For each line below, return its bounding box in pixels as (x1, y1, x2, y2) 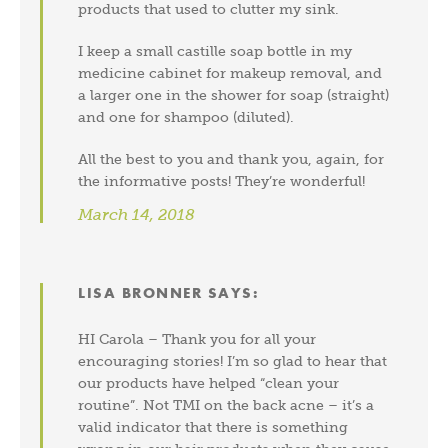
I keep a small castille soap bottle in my (78, 42, 353, 59)
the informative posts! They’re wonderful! (78, 172, 366, 189)
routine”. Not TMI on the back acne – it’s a (78, 396, 375, 413)
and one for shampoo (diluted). (78, 108, 295, 125)
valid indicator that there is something (78, 418, 349, 435)
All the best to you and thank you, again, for (78, 150, 385, 167)
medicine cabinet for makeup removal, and (78, 64, 383, 81)
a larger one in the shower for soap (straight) (78, 86, 390, 103)
